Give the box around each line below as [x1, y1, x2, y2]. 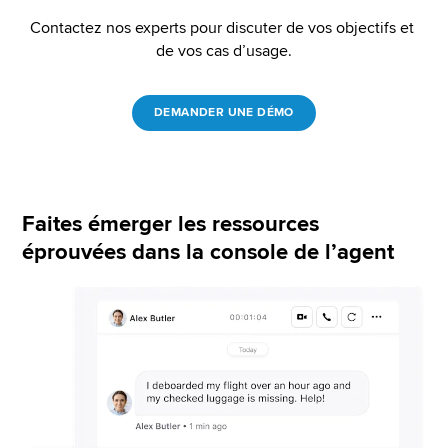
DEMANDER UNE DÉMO [154, 104, 294, 120]
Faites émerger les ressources [22, 210, 319, 238]
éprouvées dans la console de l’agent [22, 238, 394, 266]
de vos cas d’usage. [156, 40, 292, 61]
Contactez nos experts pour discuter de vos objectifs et [30, 17, 414, 38]
